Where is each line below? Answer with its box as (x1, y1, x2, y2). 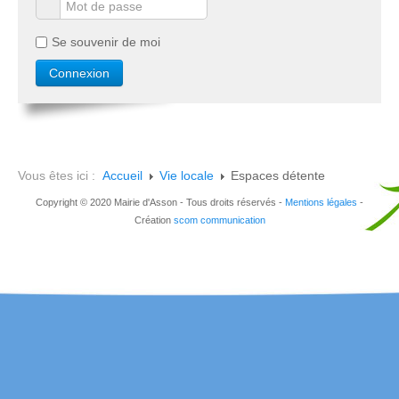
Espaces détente (231, 167, 325, 183)
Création (134, 214, 174, 225)
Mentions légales (285, 196, 357, 208)
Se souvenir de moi (52, 34, 160, 49)
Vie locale (159, 167, 214, 183)
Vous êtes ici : (18, 167, 102, 183)
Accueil (102, 167, 142, 183)
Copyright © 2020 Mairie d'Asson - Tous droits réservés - (36, 196, 285, 208)
